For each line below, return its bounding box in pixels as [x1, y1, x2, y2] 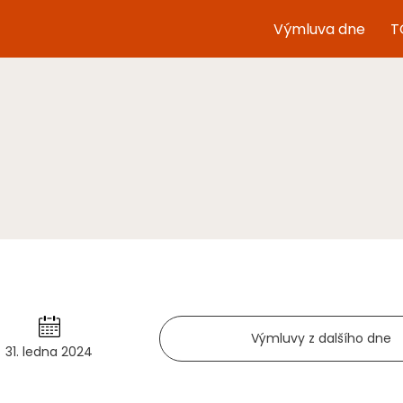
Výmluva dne [273, 18, 365, 40]
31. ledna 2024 [4, 343, 93, 361]
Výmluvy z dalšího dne [251, 329, 391, 347]
